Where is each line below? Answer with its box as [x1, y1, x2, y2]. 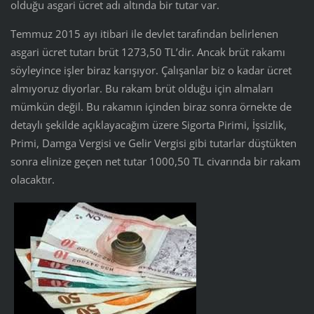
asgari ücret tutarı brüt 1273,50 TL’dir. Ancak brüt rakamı [10, 45, 285, 60]
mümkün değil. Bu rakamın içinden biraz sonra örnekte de [10, 100, 292, 114]
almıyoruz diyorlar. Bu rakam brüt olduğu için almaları [10, 81, 273, 96]
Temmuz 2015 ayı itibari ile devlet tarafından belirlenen [10, 27, 278, 41]
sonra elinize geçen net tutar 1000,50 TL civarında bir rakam [10, 154, 301, 169]
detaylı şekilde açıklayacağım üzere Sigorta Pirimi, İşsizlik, [10, 118, 287, 132]
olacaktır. [10, 172, 55, 187]
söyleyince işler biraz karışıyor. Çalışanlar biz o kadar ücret [10, 63, 292, 78]
